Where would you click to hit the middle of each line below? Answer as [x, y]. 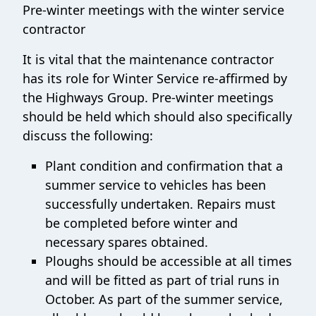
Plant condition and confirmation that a [164, 165]
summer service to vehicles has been [156, 184]
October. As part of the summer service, [164, 299]
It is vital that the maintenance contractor [148, 59]
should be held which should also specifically [157, 116]
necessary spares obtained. [127, 242]
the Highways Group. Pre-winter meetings [148, 97]
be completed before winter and [141, 223]
